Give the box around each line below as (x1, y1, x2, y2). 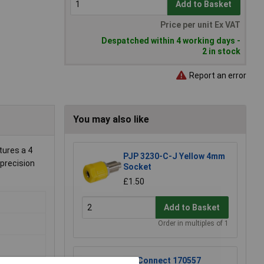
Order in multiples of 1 (158, 219, 229, 228)
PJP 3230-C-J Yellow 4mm (123, 151, 225, 161)
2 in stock (202, 47, 240, 57)
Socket (123, 162, 151, 172)
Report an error (187, 70, 246, 80)
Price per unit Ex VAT (160, 20, 240, 30)
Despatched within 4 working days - (101, 36, 240, 46)
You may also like (73, 114, 149, 126)
